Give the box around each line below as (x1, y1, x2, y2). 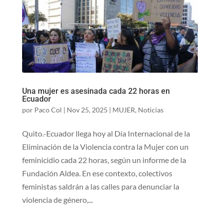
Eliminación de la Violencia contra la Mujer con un (22, 142, 189, 152)
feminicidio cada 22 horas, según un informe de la (22, 155, 186, 165)
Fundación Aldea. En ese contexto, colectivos (22, 168, 172, 178)
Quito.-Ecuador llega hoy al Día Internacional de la (22, 129, 190, 138)
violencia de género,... (22, 195, 93, 205)
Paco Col (34, 106, 62, 114)
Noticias (137, 106, 164, 114)
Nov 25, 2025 (66, 106, 108, 114)
